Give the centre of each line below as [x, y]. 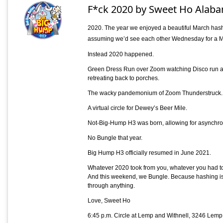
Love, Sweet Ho [109, 200]
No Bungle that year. [115, 138]
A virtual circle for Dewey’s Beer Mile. [137, 108]
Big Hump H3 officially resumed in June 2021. [149, 153]
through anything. [111, 185]
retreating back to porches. [123, 78]
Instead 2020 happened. [120, 54]
